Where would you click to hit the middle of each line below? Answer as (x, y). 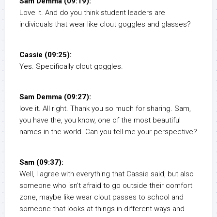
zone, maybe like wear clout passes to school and (101, 197)
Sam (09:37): (41, 163)
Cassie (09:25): (46, 55)
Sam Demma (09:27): (55, 97)
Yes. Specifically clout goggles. (71, 67)
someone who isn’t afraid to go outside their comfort (106, 186)
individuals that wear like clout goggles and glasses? (105, 24)
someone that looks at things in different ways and (102, 209)
